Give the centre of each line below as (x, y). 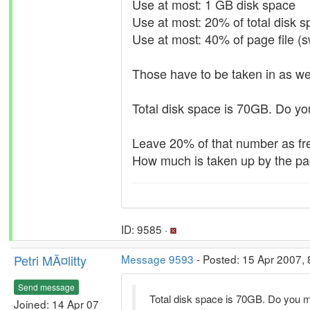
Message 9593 (157, 259)
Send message (46, 286)
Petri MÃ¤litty (50, 260)
